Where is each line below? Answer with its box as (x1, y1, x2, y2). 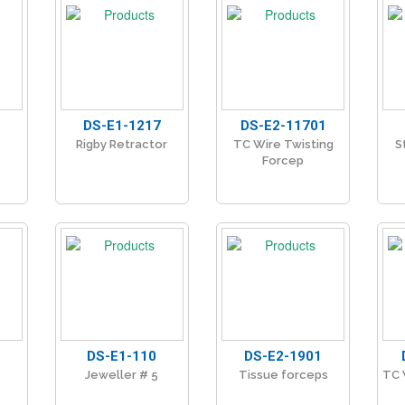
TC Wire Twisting (232, 137, 334, 152)
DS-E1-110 (87, 348, 157, 365)
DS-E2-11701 (240, 118, 326, 135)
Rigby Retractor (76, 137, 168, 152)
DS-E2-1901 (244, 348, 323, 365)
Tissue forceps (238, 368, 328, 382)
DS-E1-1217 (82, 118, 161, 135)
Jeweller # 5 (85, 368, 159, 382)
